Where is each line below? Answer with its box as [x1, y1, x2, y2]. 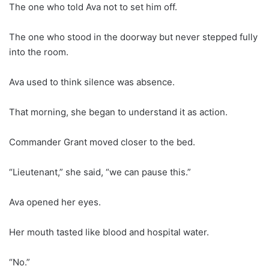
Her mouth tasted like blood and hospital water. [9, 226, 209, 238]
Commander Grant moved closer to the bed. [9, 136, 195, 148]
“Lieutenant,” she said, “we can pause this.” [9, 166, 191, 178]
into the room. [9, 46, 68, 58]
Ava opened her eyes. [9, 196, 101, 208]
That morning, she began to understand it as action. [9, 106, 228, 118]
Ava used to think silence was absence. [9, 76, 175, 88]
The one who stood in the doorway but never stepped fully [9, 31, 258, 43]
